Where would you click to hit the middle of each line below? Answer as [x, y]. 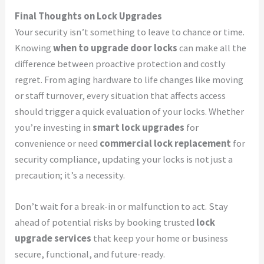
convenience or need [57, 143]
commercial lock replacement [166, 143]
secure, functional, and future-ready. [90, 255]
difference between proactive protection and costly [121, 64]
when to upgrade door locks [115, 48]
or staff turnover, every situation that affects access [121, 95]
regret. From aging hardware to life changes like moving [129, 80]
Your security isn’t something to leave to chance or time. [130, 32]
